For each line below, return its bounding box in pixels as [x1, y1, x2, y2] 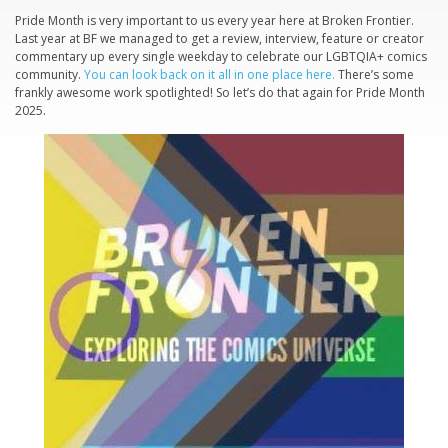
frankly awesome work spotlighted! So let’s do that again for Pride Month [15, 84, 425, 102]
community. [15, 66, 84, 84]
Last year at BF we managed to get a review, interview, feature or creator [15, 30, 424, 48]
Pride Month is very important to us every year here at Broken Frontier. [15, 12, 414, 30]
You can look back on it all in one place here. [84, 66, 335, 84]
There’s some [335, 66, 414, 84]
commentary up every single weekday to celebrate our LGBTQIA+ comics [15, 48, 427, 66]
